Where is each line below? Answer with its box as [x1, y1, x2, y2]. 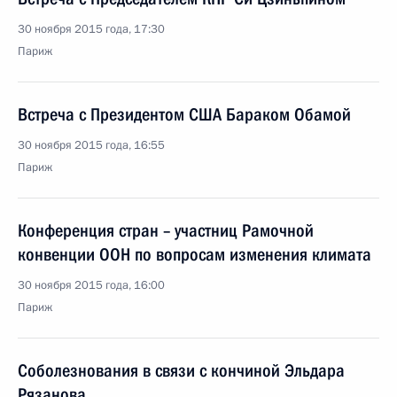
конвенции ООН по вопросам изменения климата [18, 244, 371, 265]
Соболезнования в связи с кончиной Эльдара [18, 360, 345, 381]
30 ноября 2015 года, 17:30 [18, 21, 165, 37]
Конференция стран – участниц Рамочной [18, 220, 314, 241]
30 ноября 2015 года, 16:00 [18, 277, 165, 293]
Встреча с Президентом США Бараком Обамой [18, 104, 351, 125]
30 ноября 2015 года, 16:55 [18, 137, 165, 153]
